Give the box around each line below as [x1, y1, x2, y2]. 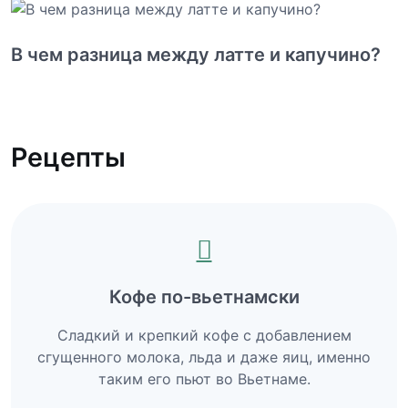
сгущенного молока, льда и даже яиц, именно [37, 347, 371, 366]
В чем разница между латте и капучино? [11, 44, 381, 66]
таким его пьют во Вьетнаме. [97, 369, 311, 388]
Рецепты [11, 141, 126, 174]
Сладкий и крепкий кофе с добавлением [56, 325, 352, 344]
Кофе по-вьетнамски [108, 285, 300, 308]
